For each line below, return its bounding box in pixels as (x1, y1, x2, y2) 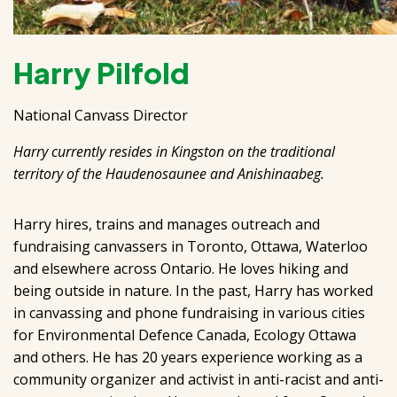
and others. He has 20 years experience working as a (13, 347, 362, 367)
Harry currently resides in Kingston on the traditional (13, 142, 335, 161)
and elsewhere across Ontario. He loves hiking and (13, 259, 348, 278)
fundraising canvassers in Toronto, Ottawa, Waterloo (13, 237, 368, 256)
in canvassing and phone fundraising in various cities (13, 303, 365, 323)
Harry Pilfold (13, 55, 190, 90)
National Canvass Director (13, 105, 188, 125)
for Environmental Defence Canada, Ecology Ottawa (13, 325, 356, 345)
